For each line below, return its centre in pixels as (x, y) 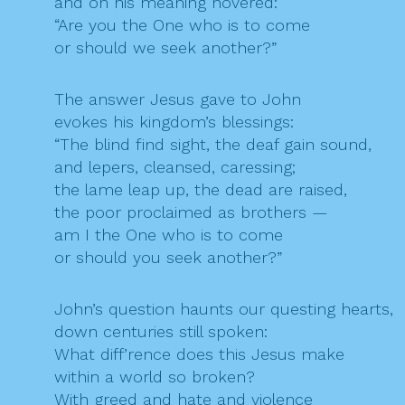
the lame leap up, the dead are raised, (201, 190)
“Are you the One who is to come (182, 25)
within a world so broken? (155, 377)
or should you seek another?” (168, 258)
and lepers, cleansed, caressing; (175, 167)
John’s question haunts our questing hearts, (224, 309)
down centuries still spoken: (161, 332)
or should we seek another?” (165, 48)
